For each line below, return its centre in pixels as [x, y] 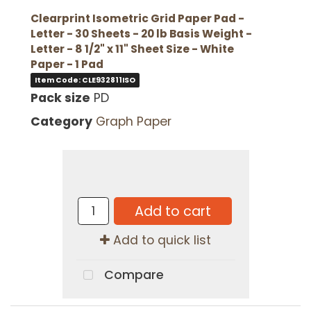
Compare [132, 275]
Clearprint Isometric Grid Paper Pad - [137, 18]
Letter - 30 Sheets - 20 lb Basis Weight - [141, 33]
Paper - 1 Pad [67, 64]
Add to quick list [160, 241]
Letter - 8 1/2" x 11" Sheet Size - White [132, 49]
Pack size [60, 98]
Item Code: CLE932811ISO [85, 81]
